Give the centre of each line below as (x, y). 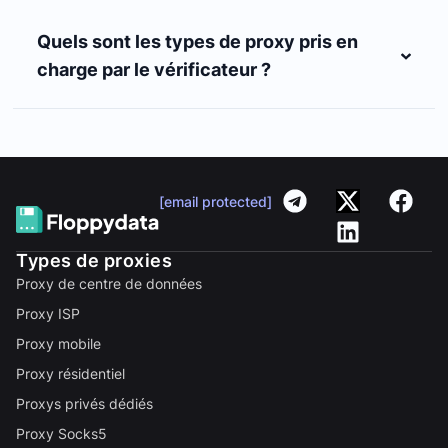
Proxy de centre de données (109, 283)
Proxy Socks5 (61, 433)
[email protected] (215, 201)
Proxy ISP (48, 313)
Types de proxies (94, 260)
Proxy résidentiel (70, 373)
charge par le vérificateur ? (154, 69)
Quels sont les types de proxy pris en (198, 41)
